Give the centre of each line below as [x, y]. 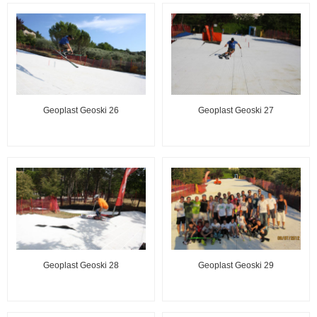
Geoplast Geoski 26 [81, 111]
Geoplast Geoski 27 [236, 111]
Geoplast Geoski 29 [236, 266]
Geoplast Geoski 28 [81, 266]
